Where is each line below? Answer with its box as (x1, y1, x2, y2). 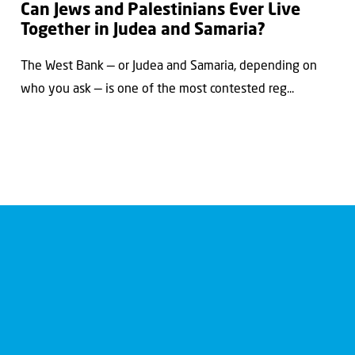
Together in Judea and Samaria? (21, 22, 265, 40)
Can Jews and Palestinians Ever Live (21, 2, 300, 20)
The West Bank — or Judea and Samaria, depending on (21, 59, 317, 73)
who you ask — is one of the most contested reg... (21, 82, 294, 96)
